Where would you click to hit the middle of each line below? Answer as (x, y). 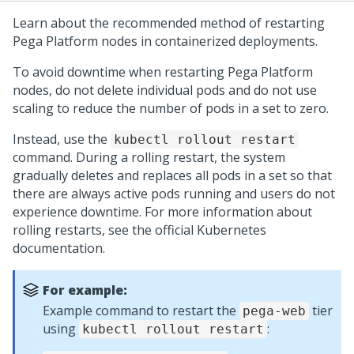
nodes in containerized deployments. (208, 41)
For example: (85, 290)
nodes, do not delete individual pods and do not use (165, 90)
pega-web (274, 311)
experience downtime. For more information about (162, 212)
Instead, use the (62, 139)
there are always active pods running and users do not (174, 194)
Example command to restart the (141, 311)
